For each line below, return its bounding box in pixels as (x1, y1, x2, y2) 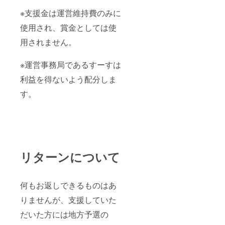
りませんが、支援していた (20, 194, 117, 206)
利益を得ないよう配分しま (20, 73, 117, 85)
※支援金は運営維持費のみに (20, 7, 121, 19)
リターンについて (20, 148, 120, 166)
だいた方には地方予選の (20, 208, 108, 220)
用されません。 (20, 36, 76, 48)
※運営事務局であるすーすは (20, 59, 121, 71)
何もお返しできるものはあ (20, 179, 117, 191)
